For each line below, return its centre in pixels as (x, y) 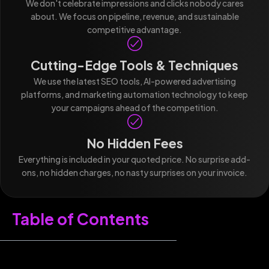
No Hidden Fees (134, 143)
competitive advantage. (134, 29)
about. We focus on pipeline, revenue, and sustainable (134, 16)
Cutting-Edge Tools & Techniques (134, 65)
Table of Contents (80, 219)
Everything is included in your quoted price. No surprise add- (134, 159)
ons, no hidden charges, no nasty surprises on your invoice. (134, 172)
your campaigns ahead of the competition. (134, 107)
